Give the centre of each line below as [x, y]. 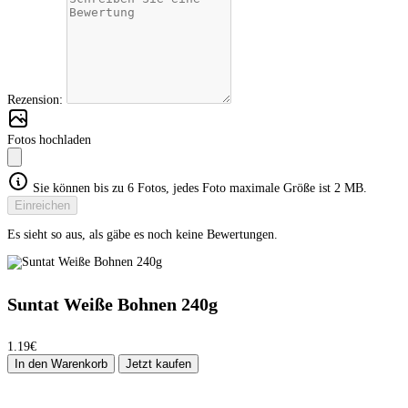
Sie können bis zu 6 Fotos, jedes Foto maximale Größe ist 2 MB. [198, 189]
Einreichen [42, 206]
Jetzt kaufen [158, 363]
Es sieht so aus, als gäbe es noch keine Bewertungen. [143, 235]
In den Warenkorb [61, 363]
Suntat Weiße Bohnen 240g [112, 305]
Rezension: [37, 100]
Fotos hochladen [49, 140]
